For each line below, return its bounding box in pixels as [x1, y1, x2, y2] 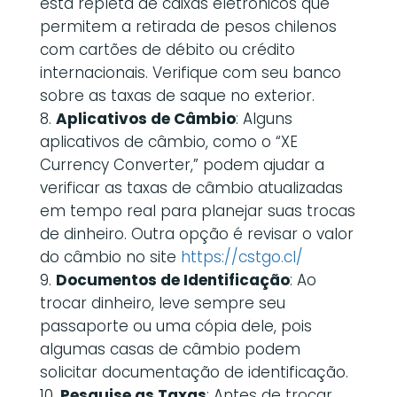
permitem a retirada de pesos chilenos [39, 15, 337, 37]
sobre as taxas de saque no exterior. [39, 84, 315, 106]
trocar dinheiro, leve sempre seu [39, 292, 285, 314]
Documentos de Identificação [55, 269, 290, 291]
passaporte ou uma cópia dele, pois [39, 315, 312, 337]
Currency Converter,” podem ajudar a [39, 153, 324, 175]
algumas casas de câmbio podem [39, 338, 300, 360]
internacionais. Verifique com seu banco [39, 61, 341, 83]
